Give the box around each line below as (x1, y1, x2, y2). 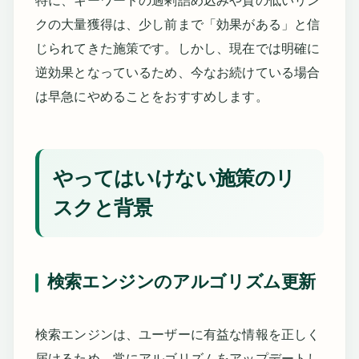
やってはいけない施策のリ (52, 167, 296, 190)
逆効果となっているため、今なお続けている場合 (34, 66, 321, 80)
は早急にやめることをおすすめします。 (34, 90, 268, 104)
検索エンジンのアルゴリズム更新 (46, 272, 316, 292)
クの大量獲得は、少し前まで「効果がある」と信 (34, 18, 321, 32)
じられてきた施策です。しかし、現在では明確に (34, 42, 321, 56)
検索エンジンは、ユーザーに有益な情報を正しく (34, 327, 321, 341)
